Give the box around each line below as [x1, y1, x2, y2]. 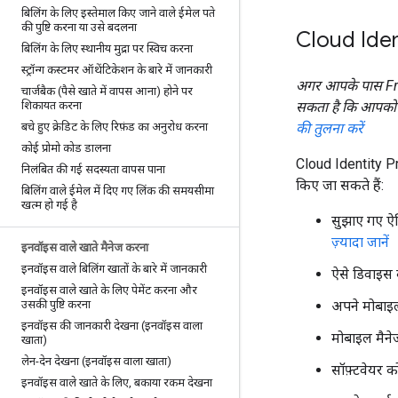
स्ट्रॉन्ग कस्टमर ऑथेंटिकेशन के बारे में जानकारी [21, 63, 212, 76]
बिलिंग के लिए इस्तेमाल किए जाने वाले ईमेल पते [21, 6, 215, 20]
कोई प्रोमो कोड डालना [21, 141, 111, 155]
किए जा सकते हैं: [296, 177, 384, 194]
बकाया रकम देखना [131, 376, 212, 389]
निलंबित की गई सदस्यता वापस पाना [21, 163, 165, 176]
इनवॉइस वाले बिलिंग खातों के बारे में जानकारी [21, 262, 207, 275]
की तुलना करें [296, 120, 363, 137]
